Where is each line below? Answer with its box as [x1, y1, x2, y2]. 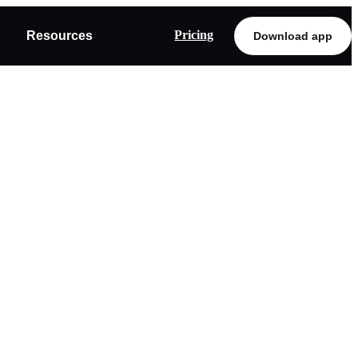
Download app [253, 30, 332, 42]
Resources [26, 29, 93, 42]
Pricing [174, 28, 214, 42]
